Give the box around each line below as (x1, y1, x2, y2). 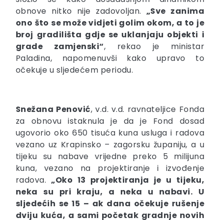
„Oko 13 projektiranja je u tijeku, (51, 174, 204, 186)
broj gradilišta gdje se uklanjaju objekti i (16, 29, 204, 41)
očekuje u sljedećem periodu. (16, 64, 134, 76)
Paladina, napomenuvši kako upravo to (16, 53, 204, 64)
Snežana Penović (16, 104, 91, 115)
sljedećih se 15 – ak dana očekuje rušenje (16, 198, 204, 210)
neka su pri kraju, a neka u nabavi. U (16, 186, 204, 198)
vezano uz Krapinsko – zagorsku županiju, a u (16, 139, 204, 151)
